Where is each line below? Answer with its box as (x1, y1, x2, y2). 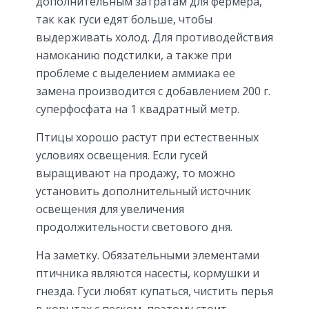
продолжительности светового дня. (36, 219, 232, 235)
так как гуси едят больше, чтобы (36, 11, 212, 27)
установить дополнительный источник (36, 183, 251, 199)
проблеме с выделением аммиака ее (36, 65, 235, 81)
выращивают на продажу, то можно (36, 165, 235, 181)
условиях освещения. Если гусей (36, 147, 208, 163)
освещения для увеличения (36, 201, 184, 217)
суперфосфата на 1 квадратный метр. (36, 101, 239, 117)
